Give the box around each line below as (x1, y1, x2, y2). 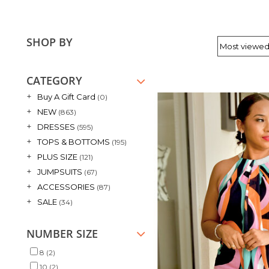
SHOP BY (26, 35, 73, 49)
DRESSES (37, 121, 75, 131)
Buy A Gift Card (37, 91, 95, 101)
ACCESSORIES (37, 181, 95, 192)
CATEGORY (26, 73, 82, 88)
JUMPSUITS (37, 166, 82, 177)
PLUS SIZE (37, 151, 77, 162)
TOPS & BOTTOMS (37, 136, 110, 147)
